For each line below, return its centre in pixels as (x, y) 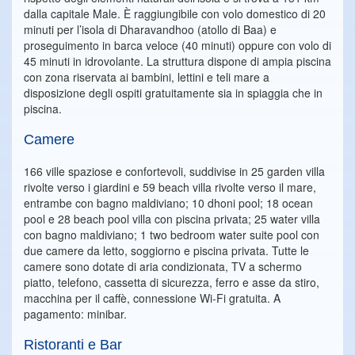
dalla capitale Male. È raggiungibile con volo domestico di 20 (175, 13)
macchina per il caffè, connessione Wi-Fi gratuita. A (152, 298)
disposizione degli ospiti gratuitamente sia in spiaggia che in (173, 93)
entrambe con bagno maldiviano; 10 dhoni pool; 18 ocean (168, 203)
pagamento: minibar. (75, 314)
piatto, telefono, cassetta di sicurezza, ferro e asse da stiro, (172, 282)
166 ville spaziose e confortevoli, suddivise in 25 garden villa (174, 171)
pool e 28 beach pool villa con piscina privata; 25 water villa (172, 219)
